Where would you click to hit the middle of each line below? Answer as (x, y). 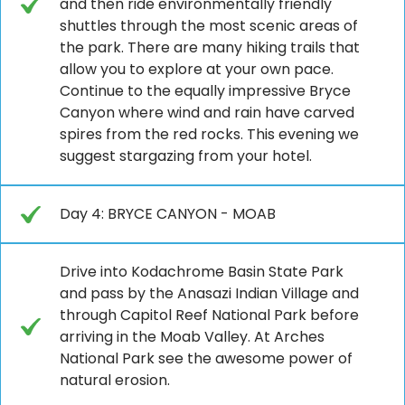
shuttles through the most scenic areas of (209, 25)
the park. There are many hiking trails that (210, 47)
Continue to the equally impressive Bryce (205, 90)
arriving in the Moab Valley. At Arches (192, 336)
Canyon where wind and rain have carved (207, 112)
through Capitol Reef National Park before (209, 315)
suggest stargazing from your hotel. (186, 155)
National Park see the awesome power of (206, 358)
